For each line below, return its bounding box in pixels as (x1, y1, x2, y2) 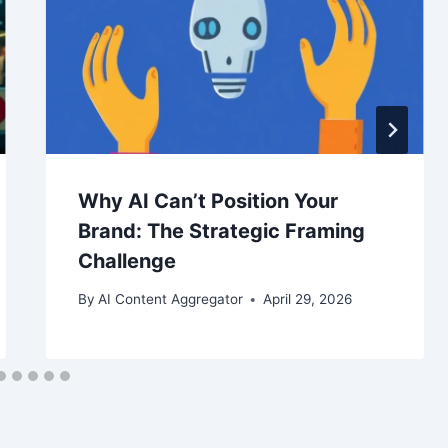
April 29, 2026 (262, 291, 352, 308)
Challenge (77, 248, 176, 273)
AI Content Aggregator (97, 291, 243, 308)
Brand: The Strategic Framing (77, 218, 365, 243)
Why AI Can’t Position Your (77, 188, 338, 213)
